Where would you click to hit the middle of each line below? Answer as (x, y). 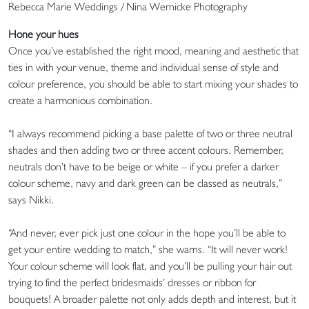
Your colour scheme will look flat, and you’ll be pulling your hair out (150, 266)
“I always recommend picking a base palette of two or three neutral (150, 133)
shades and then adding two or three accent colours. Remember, (146, 150)
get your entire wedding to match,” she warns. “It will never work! (148, 249)
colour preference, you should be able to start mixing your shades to (153, 84)
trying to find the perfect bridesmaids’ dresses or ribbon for (132, 282)
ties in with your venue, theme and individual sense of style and (143, 67)
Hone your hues (43, 34)
